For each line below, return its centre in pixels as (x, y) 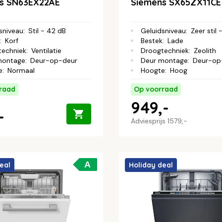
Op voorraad (156, 89)
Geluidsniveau (163, 30)
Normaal (21, 70)
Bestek (152, 40)
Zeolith (205, 50)
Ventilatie (46, 50)
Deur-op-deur (54, 60)
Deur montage (164, 60)
